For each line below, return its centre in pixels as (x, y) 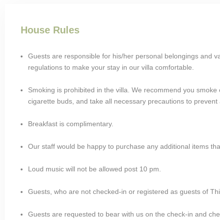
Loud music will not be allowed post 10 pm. (95, 169)
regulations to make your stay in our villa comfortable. (111, 67)
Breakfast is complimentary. (71, 124)
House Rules (50, 30)
